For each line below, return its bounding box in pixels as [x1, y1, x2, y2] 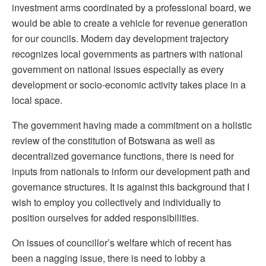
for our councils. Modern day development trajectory [12, 31, 229, 46]
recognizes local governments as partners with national [12, 47, 243, 61]
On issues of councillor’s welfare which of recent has [12, 236, 232, 250]
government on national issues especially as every [12, 62, 224, 77]
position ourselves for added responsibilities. [12, 211, 199, 225]
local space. [12, 93, 62, 107]
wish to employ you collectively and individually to [12, 195, 221, 210]
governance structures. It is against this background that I [12, 180, 249, 194]
